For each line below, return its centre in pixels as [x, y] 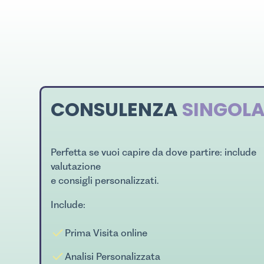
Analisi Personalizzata [113, 257]
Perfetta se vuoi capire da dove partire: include [154, 152]
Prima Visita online [106, 233]
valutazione [76, 166]
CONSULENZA [117, 110]
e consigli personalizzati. [105, 181]
